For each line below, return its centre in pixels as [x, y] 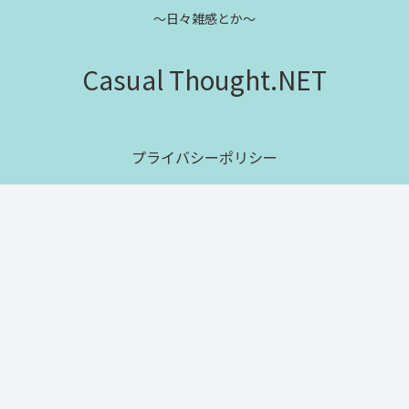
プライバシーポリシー [204, 157]
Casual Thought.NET [204, 79]
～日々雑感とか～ [204, 19]
